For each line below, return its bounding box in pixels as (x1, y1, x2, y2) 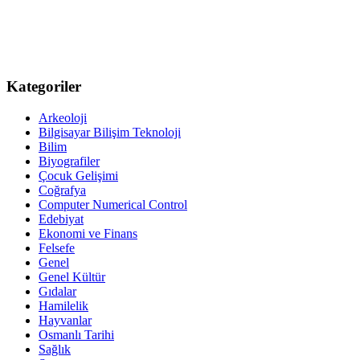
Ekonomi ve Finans (39, 226, 137, 240)
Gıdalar (39, 284, 76, 298)
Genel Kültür (39, 269, 105, 284)
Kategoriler (6, 77, 81, 95)
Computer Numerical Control (39, 197, 187, 211)
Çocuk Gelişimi (39, 168, 118, 182)
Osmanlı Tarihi (39, 327, 114, 342)
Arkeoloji (39, 110, 87, 125)
